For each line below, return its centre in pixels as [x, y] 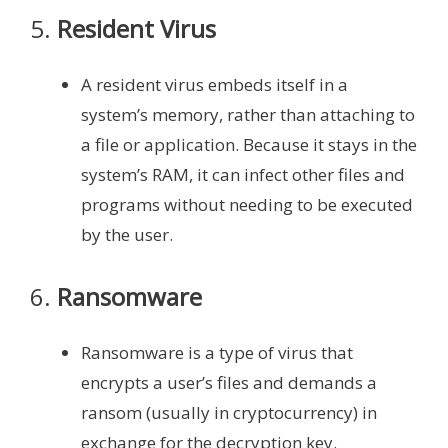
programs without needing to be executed [247, 204]
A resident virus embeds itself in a [214, 84]
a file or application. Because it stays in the [249, 144]
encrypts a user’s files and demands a [229, 383]
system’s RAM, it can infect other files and [243, 174]
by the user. [127, 234]
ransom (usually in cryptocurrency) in [229, 413]
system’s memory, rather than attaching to [248, 114]
